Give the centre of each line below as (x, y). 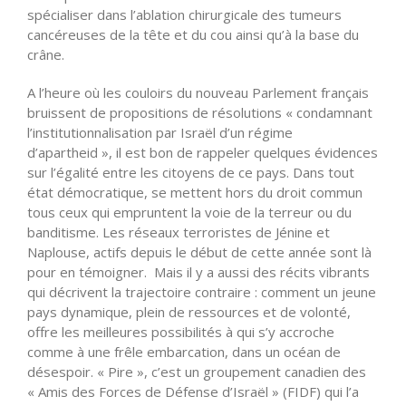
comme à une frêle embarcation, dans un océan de (184, 351)
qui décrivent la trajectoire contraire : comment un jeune (202, 291)
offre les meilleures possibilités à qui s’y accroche (181, 331)
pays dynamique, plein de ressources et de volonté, (189, 311)
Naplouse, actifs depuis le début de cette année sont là (199, 251)
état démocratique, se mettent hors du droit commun (195, 192)
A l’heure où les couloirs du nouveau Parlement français (198, 92)
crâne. (46, 54)
